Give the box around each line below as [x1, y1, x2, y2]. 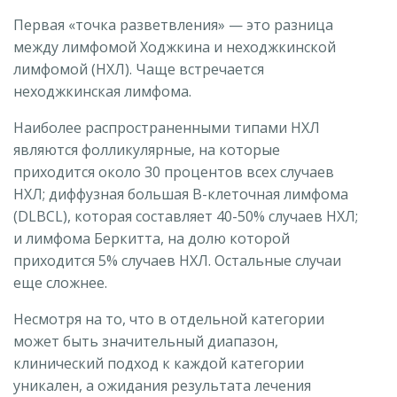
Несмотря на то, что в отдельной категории [13, 308, 324, 329]
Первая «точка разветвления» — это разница [13, 14, 333, 35]
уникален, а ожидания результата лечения [13, 375, 311, 395]
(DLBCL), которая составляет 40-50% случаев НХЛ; [13, 206, 358, 226]
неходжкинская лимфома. [13, 81, 191, 101]
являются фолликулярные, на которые [13, 139, 280, 160]
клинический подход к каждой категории [13, 353, 304, 373]
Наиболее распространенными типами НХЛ [13, 117, 320, 137]
